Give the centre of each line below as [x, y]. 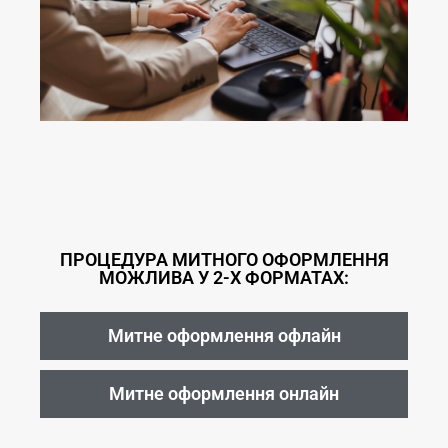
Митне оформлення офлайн [224, 336]
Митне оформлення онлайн [224, 394]
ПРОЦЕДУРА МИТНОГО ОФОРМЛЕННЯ [224, 260]
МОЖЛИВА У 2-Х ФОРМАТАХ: [224, 278]
